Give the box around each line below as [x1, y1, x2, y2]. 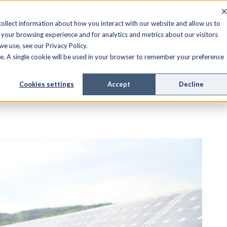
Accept [107, 80, 130, 89]
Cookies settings [19, 80, 74, 89]
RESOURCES [178, 17, 219, 27]
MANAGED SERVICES [79, 17, 149, 27]
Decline [179, 80, 204, 89]
